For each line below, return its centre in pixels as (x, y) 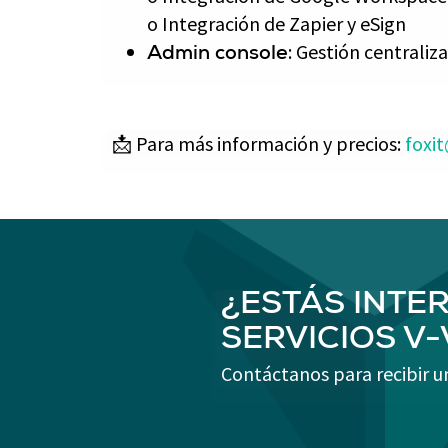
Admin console (217, 55)
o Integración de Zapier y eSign (276, 23)
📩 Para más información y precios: (258, 143)
